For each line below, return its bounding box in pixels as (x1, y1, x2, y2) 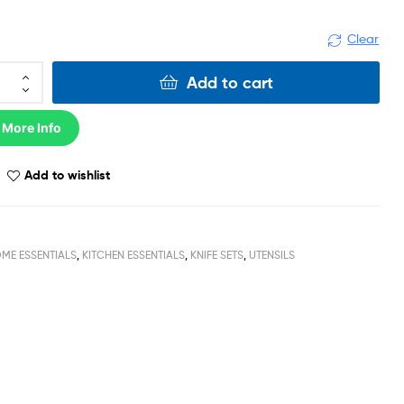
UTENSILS (249, 247, 296, 262)
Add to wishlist (24, 166, 111, 183)
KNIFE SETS (190, 247, 244, 262)
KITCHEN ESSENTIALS (82, 247, 186, 262)
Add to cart (186, 71, 273, 93)
